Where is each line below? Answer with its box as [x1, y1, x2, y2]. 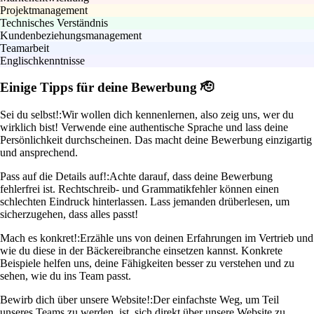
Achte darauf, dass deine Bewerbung [109, 170, 273, 183]
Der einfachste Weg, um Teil [153, 294, 279, 306]
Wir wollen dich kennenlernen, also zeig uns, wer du [62, 109, 294, 121]
